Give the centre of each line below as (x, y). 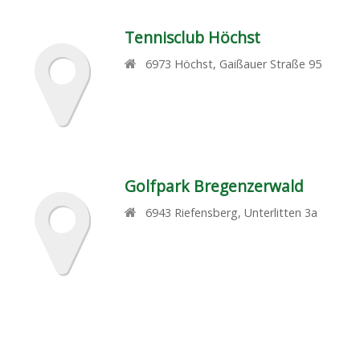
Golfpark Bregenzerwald (214, 186)
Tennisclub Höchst (192, 37)
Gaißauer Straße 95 (271, 64)
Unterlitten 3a (281, 213)
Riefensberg (207, 213)
